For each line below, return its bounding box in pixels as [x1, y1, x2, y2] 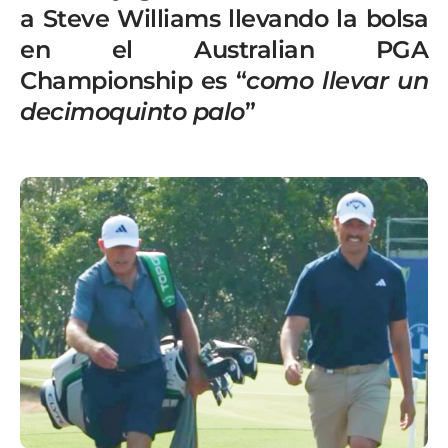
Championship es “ [20, 66, 247, 95]
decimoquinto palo [20, 97, 245, 126]
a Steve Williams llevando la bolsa [20, 4, 428, 33]
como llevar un [246, 66, 428, 95]
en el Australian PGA [20, 35, 428, 64]
